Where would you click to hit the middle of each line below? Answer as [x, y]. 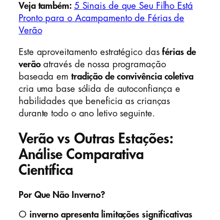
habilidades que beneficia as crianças [95, 101]
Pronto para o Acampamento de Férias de [102, 18]
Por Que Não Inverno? [62, 195]
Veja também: [46, 6]
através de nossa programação [103, 64]
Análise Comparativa [82, 155]
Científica [46, 170]
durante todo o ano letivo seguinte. [87, 113]
